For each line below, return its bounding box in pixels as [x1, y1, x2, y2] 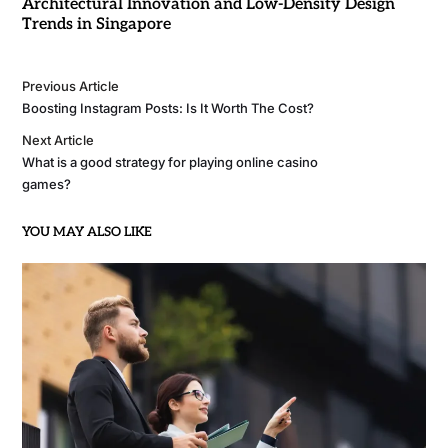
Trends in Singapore [21, 15, 171, 35]
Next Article [21, 132, 94, 149]
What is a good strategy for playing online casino [21, 154, 318, 171]
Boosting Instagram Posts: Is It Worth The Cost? [21, 100, 314, 117]
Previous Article [21, 78, 119, 95]
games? [21, 176, 71, 193]
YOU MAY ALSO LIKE [21, 224, 152, 241]
